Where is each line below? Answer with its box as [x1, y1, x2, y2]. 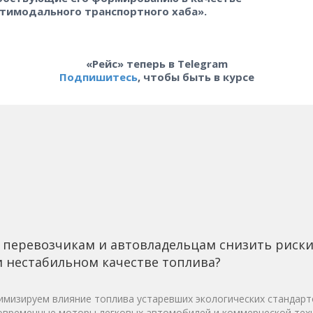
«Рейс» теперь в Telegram [85, 56, 228, 71]
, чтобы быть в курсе [137, 69, 254, 84]
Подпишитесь [59, 69, 138, 84]
